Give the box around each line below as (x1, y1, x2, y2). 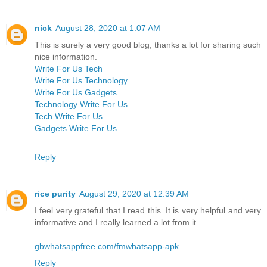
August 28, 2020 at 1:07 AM (55, 23, 160, 33)
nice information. (35, 52, 97, 62)
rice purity (35, 189, 76, 199)
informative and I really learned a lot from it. (35, 218, 198, 228)
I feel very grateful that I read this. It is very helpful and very (35, 206, 261, 216)
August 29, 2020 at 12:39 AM (79, 189, 189, 199)
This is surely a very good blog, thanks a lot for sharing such (35, 40, 261, 50)
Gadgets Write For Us (35, 123, 117, 133)
